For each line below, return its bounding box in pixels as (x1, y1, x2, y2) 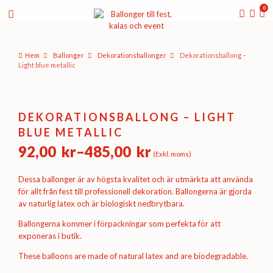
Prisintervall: (17, 155, 105, 174)
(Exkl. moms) (152, 149, 191, 158)
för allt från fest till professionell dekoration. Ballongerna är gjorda (18, 186, 252, 197)
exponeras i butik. (18, 231, 82, 241)
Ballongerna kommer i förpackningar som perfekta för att (18, 219, 221, 229)
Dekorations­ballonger (97, 51, 166, 59)
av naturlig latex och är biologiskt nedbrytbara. (18, 199, 185, 209)
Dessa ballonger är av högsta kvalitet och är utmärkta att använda (18, 174, 253, 185)
